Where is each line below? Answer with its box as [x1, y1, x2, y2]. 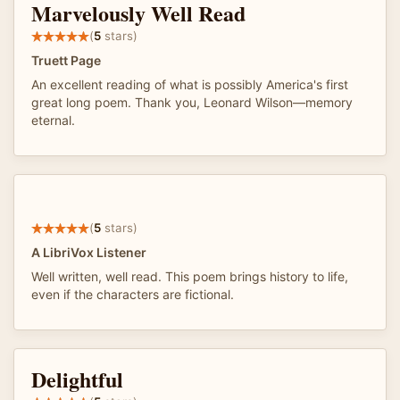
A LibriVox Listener [31, 244, 146, 260]
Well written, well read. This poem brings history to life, [31, 268, 348, 284]
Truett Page [31, 52, 101, 68]
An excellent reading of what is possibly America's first [31, 76, 348, 92]
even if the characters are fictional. [31, 286, 234, 302]
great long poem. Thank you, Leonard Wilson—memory [31, 94, 353, 110]
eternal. [31, 112, 75, 128]
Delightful [31, 362, 123, 395]
